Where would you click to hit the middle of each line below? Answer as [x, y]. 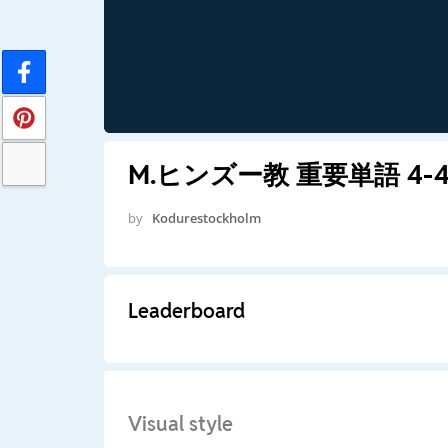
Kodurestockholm [206, 217]
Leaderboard [186, 310]
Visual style [180, 423]
